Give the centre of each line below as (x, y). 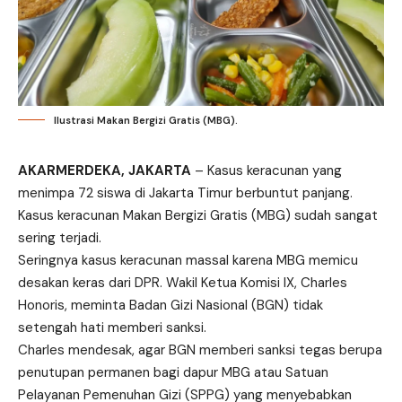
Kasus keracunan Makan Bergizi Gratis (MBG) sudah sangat (198, 215)
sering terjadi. (60, 237)
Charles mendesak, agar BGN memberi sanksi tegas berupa (200, 350)
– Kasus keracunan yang (267, 170)
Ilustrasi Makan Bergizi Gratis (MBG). (146, 120)
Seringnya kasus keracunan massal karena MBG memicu (188, 260)
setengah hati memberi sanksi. (112, 327)
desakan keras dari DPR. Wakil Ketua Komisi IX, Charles (183, 282)
